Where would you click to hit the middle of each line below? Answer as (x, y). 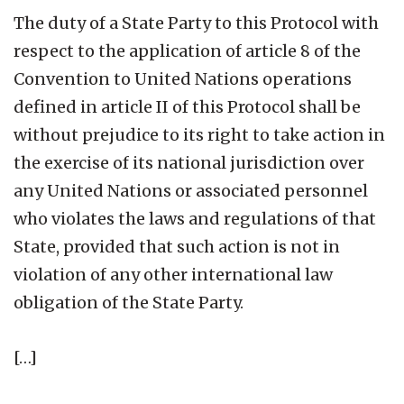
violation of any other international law (173, 274)
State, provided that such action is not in (177, 246)
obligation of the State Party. (129, 302)
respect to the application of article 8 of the (187, 50)
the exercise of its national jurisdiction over (189, 162)
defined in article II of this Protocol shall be (187, 106)
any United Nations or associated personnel (191, 190)
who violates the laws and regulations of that (195, 218)
